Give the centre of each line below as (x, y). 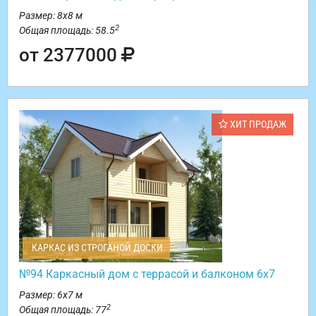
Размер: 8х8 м (51, 16)
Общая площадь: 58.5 (67, 31)
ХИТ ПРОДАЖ (257, 124)
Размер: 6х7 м (51, 295)
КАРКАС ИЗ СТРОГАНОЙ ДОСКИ (96, 248)
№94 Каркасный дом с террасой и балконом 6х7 (147, 274)
